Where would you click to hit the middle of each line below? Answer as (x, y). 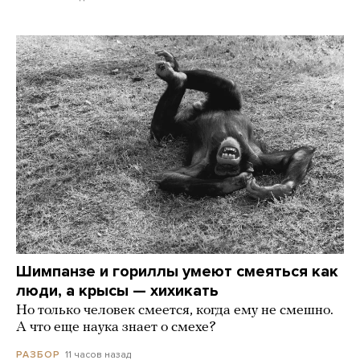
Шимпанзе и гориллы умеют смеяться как (177, 272)
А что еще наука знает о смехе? (116, 328)
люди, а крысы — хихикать (117, 291)
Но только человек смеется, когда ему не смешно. (175, 311)
